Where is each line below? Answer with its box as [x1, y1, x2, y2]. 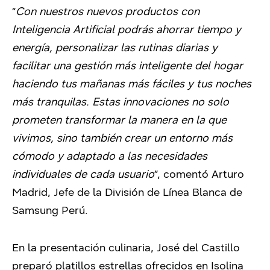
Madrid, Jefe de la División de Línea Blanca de [12, 185, 242, 199]
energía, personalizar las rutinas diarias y [12, 40, 218, 54]
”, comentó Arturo [154, 167, 244, 181]
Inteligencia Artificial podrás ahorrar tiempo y [12, 22, 241, 36]
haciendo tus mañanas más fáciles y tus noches [12, 77, 251, 90]
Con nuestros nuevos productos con [16, 4, 199, 18]
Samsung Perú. [12, 203, 88, 217]
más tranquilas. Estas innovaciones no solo [12, 95, 229, 108]
